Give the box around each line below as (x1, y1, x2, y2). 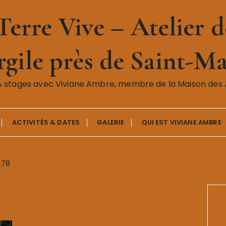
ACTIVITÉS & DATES (12, 118, 80, 127)
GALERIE (97, 118, 125, 127)
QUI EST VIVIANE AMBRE (141, 118, 221, 127)
